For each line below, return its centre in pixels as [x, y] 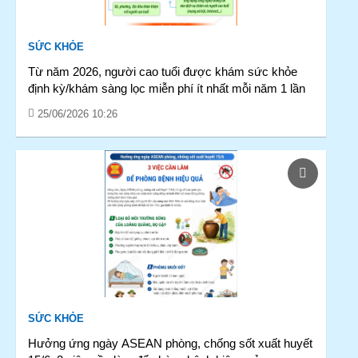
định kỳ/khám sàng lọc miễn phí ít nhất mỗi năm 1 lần [167, 88]
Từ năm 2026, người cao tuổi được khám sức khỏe [163, 72]
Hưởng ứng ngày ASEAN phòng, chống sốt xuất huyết [170, 343]
